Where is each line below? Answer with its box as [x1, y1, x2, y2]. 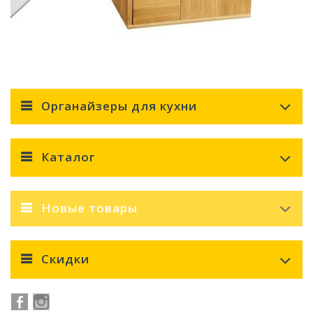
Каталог [41, 149, 95, 165]
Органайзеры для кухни [41, 98, 197, 114]
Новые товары [41, 200, 138, 216]
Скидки [41, 251, 89, 267]
